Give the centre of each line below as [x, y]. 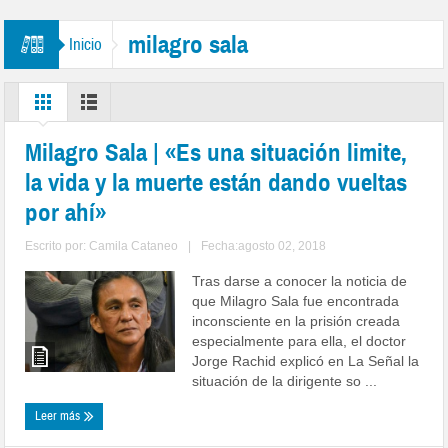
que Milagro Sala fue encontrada [296, 301]
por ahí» [66, 212]
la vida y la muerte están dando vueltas [216, 182]
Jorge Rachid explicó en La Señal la [306, 361]
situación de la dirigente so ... [285, 381]
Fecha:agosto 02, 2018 [264, 246]
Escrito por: [57, 246]
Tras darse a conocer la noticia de [300, 281]
